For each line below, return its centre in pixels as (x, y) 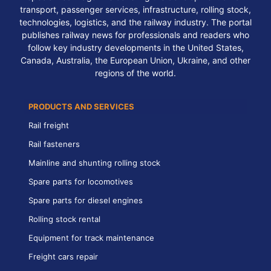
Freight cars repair (63, 256)
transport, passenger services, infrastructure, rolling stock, (135, 9)
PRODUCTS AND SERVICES (81, 106)
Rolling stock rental (64, 219)
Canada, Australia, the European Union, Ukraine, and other (135, 60)
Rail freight (49, 125)
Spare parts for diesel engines (86, 200)
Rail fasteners (54, 144)
